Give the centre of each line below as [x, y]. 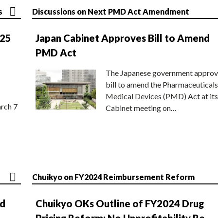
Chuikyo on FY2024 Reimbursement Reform [113, 177]
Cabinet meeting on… [141, 108]
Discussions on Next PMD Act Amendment [111, 11]
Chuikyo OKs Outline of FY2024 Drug [120, 203]
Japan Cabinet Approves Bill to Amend [123, 38]
